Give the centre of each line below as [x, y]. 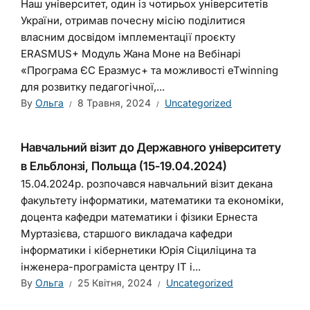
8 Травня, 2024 [114, 103]
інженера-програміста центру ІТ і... [111, 267]
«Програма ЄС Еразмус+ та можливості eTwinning [149, 70]
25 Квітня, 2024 [115, 283]
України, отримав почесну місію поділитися [133, 20]
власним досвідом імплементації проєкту [128, 37]
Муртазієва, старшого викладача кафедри [127, 234]
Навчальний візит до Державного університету [151, 147]
